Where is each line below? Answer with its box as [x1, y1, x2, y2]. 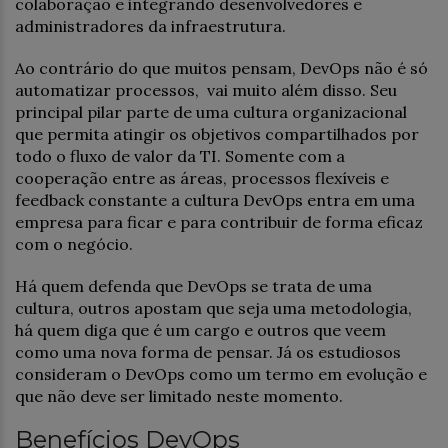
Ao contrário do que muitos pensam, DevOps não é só [15, 57, 428, 78]
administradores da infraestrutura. [15, 15, 286, 36]
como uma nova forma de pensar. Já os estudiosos [15, 341, 401, 362]
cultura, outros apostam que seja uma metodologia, [15, 297, 412, 318]
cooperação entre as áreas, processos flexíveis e [15, 167, 389, 188]
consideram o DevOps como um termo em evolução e [15, 363, 427, 384]
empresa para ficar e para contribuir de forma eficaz [15, 211, 423, 232]
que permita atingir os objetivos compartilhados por [15, 123, 419, 144]
